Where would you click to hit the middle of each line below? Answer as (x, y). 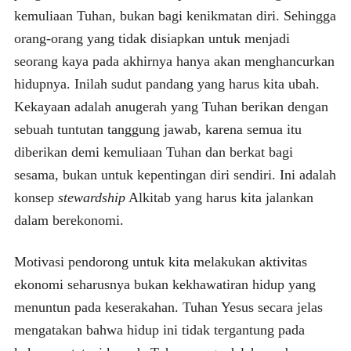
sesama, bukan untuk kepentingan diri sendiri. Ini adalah (175, 174)
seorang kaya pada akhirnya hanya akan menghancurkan (174, 61)
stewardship (91, 197)
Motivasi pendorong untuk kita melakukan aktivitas (160, 261)
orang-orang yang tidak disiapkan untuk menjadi (152, 38)
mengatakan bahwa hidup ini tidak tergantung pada (159, 329)
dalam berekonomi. (69, 220)
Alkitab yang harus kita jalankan (219, 197)
